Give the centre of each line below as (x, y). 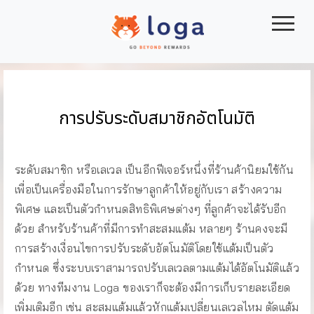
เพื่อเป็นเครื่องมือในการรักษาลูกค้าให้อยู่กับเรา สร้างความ (149, 189)
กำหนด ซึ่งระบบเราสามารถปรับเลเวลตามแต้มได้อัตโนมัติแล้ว (157, 268)
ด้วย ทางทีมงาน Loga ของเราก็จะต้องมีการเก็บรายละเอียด (153, 287)
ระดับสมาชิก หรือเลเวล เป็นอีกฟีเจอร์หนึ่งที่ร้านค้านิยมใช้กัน (154, 170)
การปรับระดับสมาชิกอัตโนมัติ (157, 119)
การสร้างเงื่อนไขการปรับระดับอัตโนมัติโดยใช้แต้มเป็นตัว (144, 248)
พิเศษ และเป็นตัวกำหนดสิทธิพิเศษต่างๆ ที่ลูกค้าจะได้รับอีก (151, 209)
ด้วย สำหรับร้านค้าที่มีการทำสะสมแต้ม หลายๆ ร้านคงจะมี (151, 228)
